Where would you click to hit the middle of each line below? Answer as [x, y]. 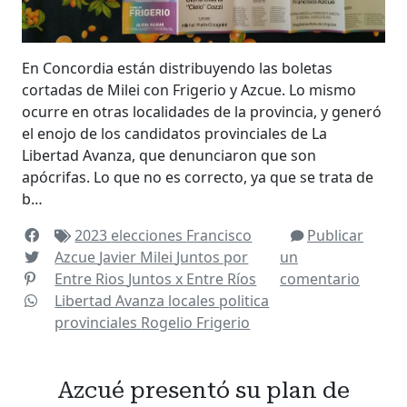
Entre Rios [92, 278]
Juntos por [213, 257]
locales [194, 300]
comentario [320, 278]
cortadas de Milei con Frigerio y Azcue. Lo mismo [189, 89]
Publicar [335, 235]
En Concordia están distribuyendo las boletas [177, 68]
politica [244, 300]
